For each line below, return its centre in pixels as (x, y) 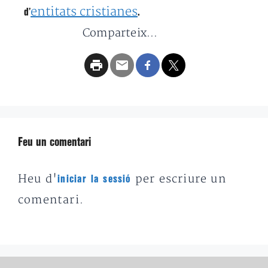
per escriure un (179, 179)
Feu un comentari (54, 143)
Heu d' (38, 179)
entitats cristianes (84, 12)
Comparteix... (120, 33)
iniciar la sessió (95, 179)
